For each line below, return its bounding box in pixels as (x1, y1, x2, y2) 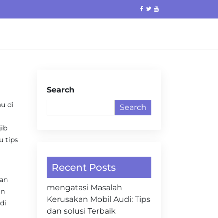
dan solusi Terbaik (47, 206, 116, 216)
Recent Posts (52, 162, 116, 173)
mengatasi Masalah (47, 183, 122, 192)
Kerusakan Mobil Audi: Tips (47, 195, 150, 204)
